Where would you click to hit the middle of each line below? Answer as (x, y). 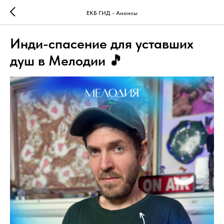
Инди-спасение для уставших (102, 43)
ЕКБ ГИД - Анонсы (112, 13)
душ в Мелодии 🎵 (66, 60)
